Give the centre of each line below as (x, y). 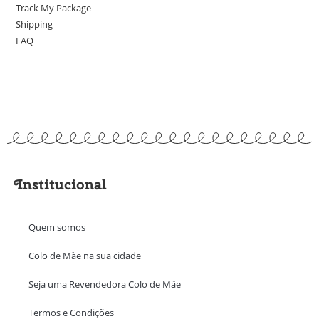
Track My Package (54, 8)
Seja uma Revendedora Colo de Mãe (105, 284)
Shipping (35, 25)
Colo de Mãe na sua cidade (85, 256)
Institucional (61, 184)
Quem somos (57, 228)
